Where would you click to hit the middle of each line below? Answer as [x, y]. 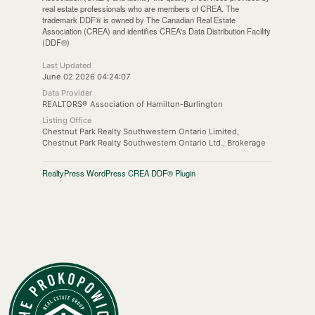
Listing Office [66, 121]
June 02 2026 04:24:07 [86, 77]
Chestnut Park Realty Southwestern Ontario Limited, [140, 132]
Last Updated [66, 66]
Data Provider [67, 93]
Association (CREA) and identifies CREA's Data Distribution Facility [156, 31]
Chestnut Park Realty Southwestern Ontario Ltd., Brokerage [154, 143]
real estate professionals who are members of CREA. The [140, 9]
